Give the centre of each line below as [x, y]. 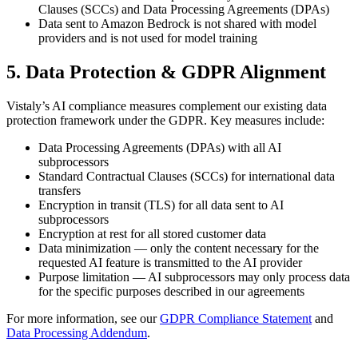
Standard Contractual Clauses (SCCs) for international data [187, 177]
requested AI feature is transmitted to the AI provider [170, 263]
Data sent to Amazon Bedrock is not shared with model [177, 24]
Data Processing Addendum [77, 333]
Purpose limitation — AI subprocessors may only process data [194, 277]
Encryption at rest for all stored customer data [152, 234]
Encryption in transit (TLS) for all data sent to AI [161, 205]
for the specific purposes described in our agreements [171, 292]
